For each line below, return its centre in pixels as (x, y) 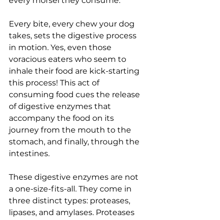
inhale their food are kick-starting (75, 71)
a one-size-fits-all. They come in (71, 189)
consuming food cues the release (75, 94)
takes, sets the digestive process (74, 35)
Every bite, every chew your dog (73, 24)
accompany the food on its (62, 118)
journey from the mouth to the (71, 130)
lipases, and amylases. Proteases (73, 212)
